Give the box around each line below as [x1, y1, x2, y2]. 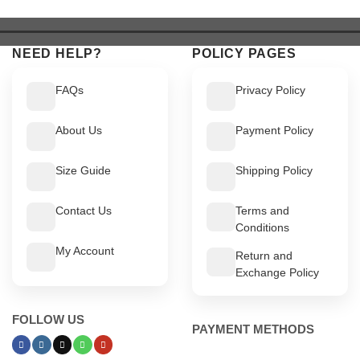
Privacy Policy [235, 83, 305, 96]
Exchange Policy [235, 265, 319, 279]
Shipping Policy [235, 163, 313, 177]
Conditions [235, 220, 289, 234]
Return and [235, 248, 292, 262]
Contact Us [55, 203, 112, 217]
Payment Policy [235, 123, 313, 137]
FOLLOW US [12, 312, 84, 326]
